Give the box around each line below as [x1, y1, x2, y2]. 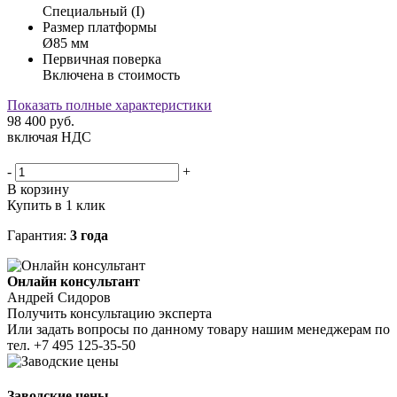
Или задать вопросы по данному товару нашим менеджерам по [7, 321, 390, 337]
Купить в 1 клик [7, 197, 105, 213]
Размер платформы [43, 19, 157, 35]
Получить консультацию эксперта [7, 305, 212, 321]
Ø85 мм [43, 35, 89, 51]
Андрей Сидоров [7, 289, 111, 305]
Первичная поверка [43, 51, 161, 66]
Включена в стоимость [43, 66, 180, 82]
